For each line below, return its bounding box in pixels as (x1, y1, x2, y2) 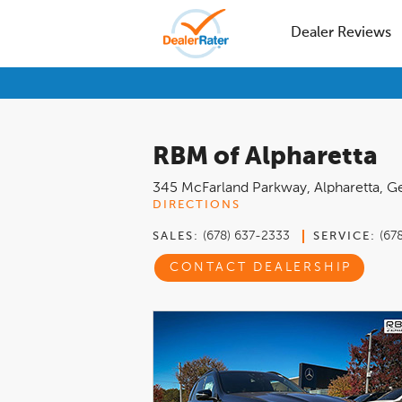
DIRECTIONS (153, 199, 240, 211)
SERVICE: (313, 231, 376, 242)
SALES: (153, 231, 199, 242)
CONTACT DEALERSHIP (169, 261, 353, 275)
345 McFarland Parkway (153, 181, 307, 196)
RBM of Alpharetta (153, 144, 378, 170)
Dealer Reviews (290, 26, 391, 40)
